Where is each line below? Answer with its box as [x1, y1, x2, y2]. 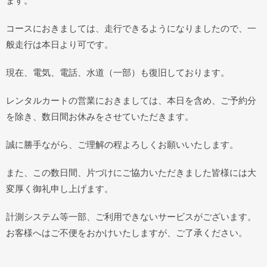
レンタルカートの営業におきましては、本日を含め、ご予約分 [6, 95, 256, 105]
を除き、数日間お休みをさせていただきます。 [6, 111, 194, 122]
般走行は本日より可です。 [6, 39, 113, 49]
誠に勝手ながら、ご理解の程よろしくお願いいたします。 [6, 139, 238, 150]
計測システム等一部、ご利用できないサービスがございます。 [6, 212, 256, 222]
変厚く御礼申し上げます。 [6, 184, 113, 194]
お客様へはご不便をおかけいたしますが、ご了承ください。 [6, 228, 247, 238]
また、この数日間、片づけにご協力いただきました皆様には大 [6, 167, 256, 178]
